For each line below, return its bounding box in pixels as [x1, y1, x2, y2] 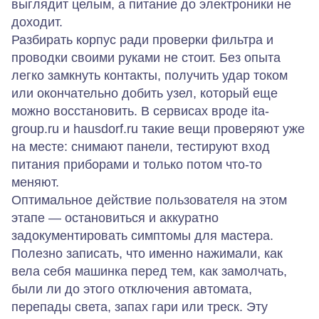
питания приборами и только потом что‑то [11, 157, 262, 172]
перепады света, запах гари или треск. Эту [11, 299, 268, 314]
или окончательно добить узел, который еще [11, 85, 278, 100]
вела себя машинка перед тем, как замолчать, [11, 263, 287, 278]
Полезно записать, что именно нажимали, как [11, 246, 283, 261]
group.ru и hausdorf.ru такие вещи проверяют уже [11, 121, 305, 136]
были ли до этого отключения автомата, [11, 281, 252, 296]
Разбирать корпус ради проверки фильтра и [11, 32, 273, 47]
